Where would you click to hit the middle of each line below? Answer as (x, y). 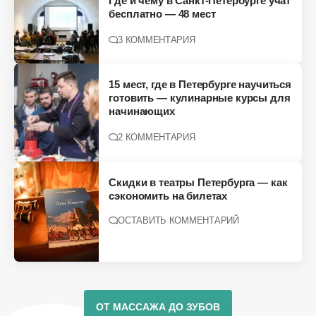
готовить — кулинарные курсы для (200, 98)
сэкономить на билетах (168, 196)
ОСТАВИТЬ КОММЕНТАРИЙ (178, 221)
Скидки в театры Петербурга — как (198, 183)
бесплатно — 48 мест (162, 13)
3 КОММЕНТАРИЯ (157, 39)
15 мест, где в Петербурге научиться (200, 85)
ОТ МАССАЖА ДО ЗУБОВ (158, 306)
